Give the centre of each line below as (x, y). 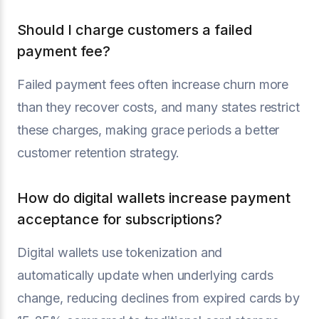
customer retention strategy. (99, 153)
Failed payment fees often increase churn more (153, 84)
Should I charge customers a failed (135, 30)
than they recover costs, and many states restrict (158, 107)
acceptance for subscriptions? (120, 219)
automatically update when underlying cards (145, 275)
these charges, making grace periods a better (148, 130)
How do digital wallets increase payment (154, 198)
